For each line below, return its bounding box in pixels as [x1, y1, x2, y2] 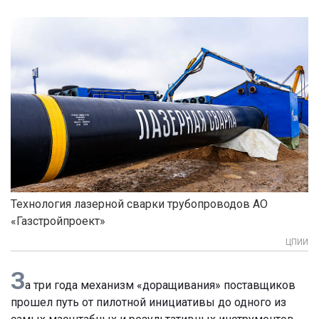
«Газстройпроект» [11, 214, 105, 228]
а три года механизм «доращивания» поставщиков [25, 278, 296, 292]
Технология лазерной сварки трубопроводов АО [11, 197, 268, 211]
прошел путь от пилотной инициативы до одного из [11, 295, 286, 309]
